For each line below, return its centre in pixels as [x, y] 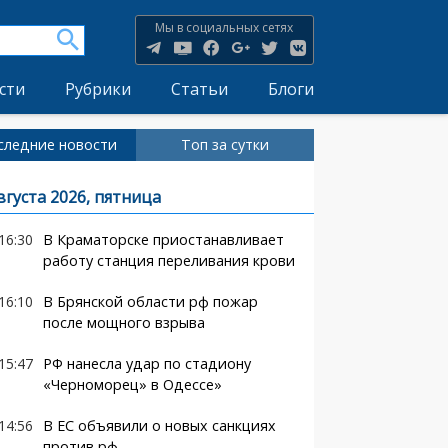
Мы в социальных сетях [224, 27]
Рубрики [97, 89]
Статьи [199, 89]
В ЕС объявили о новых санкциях [159, 425]
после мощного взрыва [123, 322]
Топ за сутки [224, 144]
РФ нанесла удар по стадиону [146, 363]
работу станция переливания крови [168, 260]
